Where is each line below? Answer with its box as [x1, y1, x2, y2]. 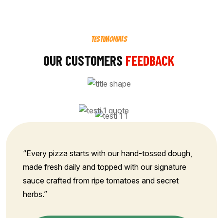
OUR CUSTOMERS [43, 52, 126, 69]
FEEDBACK [126, 52, 175, 69]
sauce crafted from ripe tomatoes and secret [23, 175, 179, 185]
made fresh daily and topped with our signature [23, 162, 186, 172]
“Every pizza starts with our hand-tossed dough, [23, 148, 192, 158]
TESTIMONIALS [91, 35, 127, 44]
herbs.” [23, 189, 47, 199]
